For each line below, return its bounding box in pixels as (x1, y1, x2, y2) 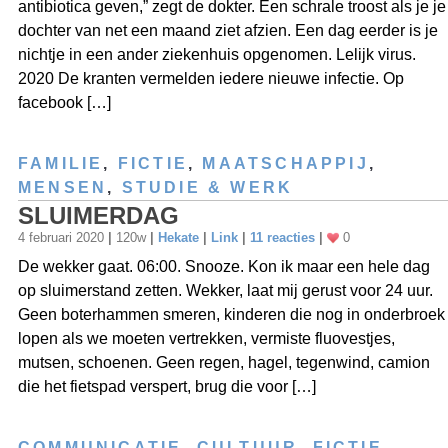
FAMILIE (18, 154, 104, 172)
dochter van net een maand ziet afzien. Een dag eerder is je (18, 21, 438, 39)
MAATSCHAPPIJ (202, 154, 369, 172)
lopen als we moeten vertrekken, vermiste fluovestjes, (18, 329, 395, 347)
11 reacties (250, 229, 315, 245)
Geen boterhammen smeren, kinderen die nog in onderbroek (18, 305, 445, 323)
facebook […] (18, 93, 111, 111)
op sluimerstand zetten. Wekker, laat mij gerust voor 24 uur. (18, 281, 433, 299)
